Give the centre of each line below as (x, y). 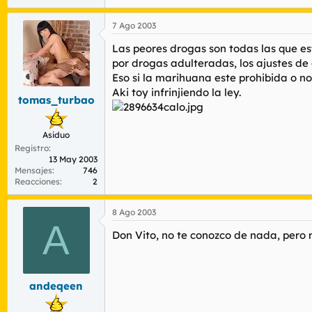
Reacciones (37, 181)
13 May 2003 (73, 159)
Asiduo (56, 134)
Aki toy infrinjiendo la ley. (177, 92)
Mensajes (33, 170)
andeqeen (56, 286)
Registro (32, 148)
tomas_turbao (56, 100)
